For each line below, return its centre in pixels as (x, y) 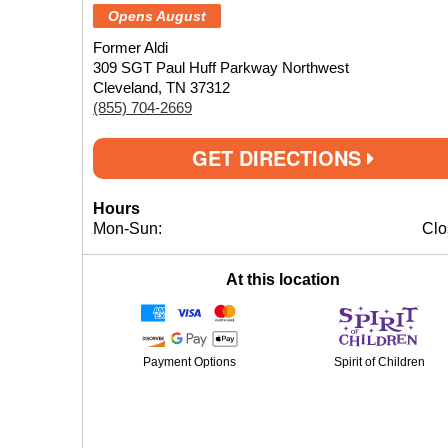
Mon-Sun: (127, 228)
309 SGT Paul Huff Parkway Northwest (221, 67)
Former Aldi (130, 47)
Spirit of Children (379, 362)
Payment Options (189, 362)
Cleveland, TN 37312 (161, 87)
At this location (283, 279)
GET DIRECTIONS (279, 157)
